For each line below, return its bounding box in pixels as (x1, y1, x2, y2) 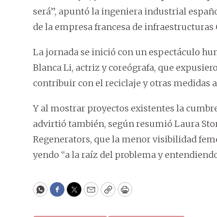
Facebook (56, 188, 97, 200)
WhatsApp (39, 188, 85, 200)
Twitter (73, 188, 106, 200)
